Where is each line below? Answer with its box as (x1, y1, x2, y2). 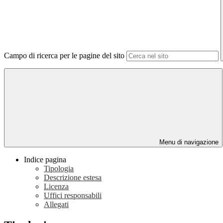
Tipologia (44, 164, 74, 173)
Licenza (44, 182, 69, 191)
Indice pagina (24, 155, 66, 164)
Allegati (44, 200, 69, 209)
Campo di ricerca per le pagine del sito (4, 51, 124, 60)
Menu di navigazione (157, 138, 219, 146)
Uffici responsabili (44, 191, 102, 200)
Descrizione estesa (44, 173, 102, 182)
